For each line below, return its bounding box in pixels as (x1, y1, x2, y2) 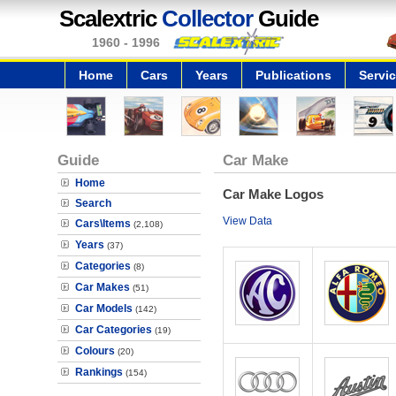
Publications (255, 68, 331, 82)
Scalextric (59, 5, 162, 32)
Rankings (75, 366, 123, 378)
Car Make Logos (222, 187, 324, 202)
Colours (75, 345, 115, 357)
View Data (222, 215, 272, 227)
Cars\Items (75, 217, 131, 230)
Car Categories (75, 324, 152, 336)
